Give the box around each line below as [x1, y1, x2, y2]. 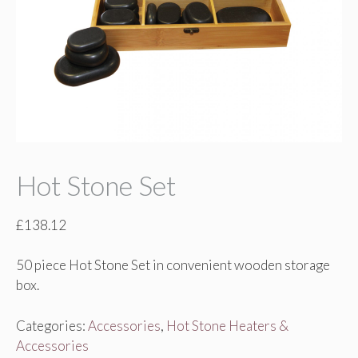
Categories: [16, 316, 88, 334]
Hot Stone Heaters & [166, 316, 288, 334]
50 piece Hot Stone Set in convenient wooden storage [16, 257, 330, 273]
